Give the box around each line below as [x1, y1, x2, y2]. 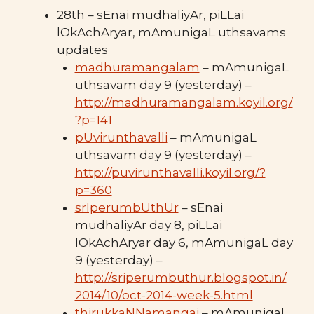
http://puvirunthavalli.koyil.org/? [74, 165, 266, 179]
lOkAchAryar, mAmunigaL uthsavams [57, 25, 286, 39]
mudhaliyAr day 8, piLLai [74, 217, 222, 232]
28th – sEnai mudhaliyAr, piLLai [57, 7, 244, 22]
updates [57, 42, 108, 57]
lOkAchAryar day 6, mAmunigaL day [74, 235, 293, 250]
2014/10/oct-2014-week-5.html [74, 287, 253, 302]
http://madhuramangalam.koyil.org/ [74, 95, 293, 109]
